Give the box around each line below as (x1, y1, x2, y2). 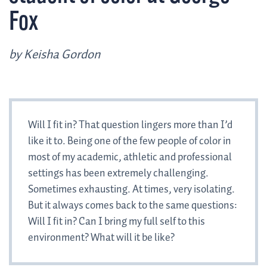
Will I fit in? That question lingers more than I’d (28, 117, 232, 134)
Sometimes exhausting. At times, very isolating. (28, 181, 235, 198)
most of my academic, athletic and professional (28, 149, 232, 166)
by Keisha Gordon (9, 45, 100, 66)
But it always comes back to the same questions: (28, 197, 237, 215)
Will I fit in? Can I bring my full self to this (28, 213, 205, 231)
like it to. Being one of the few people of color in (28, 133, 231, 150)
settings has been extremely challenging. (28, 165, 209, 182)
